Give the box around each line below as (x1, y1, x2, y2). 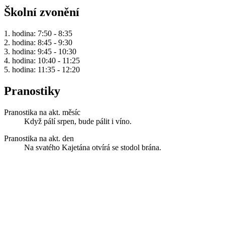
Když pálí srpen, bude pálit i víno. (24, 117, 132, 126)
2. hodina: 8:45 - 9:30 (4, 38, 72, 47)
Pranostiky (4, 84, 60, 97)
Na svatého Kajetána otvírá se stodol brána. (24, 143, 161, 152)
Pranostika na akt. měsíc (4, 107, 80, 117)
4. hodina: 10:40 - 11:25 (4, 56, 80, 65)
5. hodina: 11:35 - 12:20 (4, 65, 80, 74)
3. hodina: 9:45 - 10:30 (4, 47, 76, 56)
